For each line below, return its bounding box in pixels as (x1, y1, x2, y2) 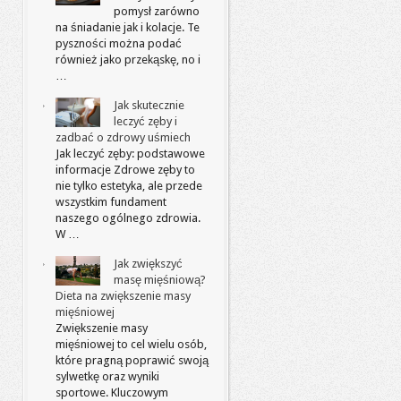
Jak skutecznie (114, 98, 184, 112)
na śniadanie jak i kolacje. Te (55, 21, 200, 34)
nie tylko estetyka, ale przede (55, 179, 202, 192)
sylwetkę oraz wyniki (55, 370, 159, 383)
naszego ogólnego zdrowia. (55, 211, 200, 225)
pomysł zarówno (114, 4, 200, 18)
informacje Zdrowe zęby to (55, 163, 195, 176)
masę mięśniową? (114, 273, 206, 286)
